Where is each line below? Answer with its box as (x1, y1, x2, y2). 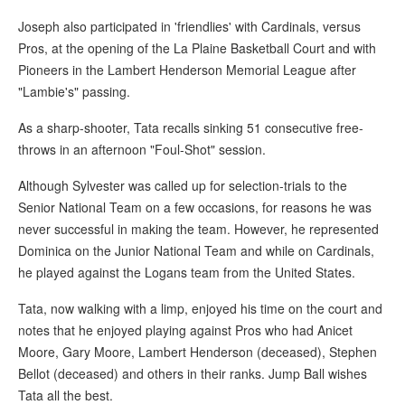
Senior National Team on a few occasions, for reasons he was (18, 198, 372, 217)
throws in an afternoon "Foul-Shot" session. (18, 140, 266, 159)
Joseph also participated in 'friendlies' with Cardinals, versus (18, 17, 361, 36)
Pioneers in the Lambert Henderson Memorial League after (18, 61, 356, 80)
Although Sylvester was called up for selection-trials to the (18, 176, 347, 195)
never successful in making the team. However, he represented (18, 220, 379, 239)
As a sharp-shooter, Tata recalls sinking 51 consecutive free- (18, 118, 363, 137)
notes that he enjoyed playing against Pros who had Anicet (18, 321, 353, 340)
